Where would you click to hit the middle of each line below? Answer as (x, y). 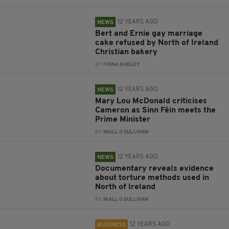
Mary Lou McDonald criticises (151, 101)
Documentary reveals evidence (155, 169)
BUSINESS (112, 225)
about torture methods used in (152, 178)
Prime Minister (123, 120)
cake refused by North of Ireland (157, 43)
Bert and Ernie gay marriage (149, 34)
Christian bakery (127, 52)
